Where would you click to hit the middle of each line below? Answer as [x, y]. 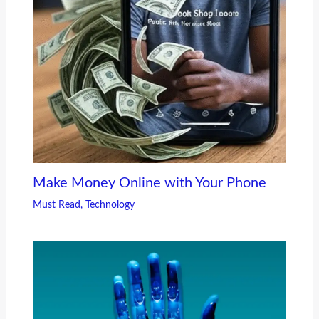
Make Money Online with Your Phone [149, 183]
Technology [110, 205]
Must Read [56, 205]
